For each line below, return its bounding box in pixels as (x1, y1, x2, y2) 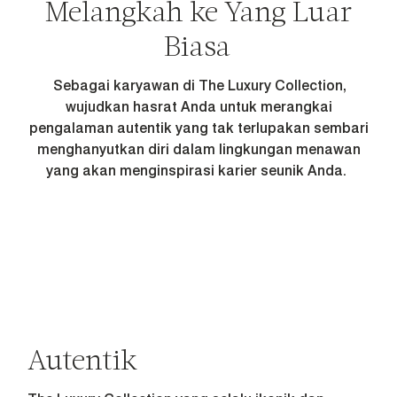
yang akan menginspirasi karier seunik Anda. (45, 161, 352, 179)
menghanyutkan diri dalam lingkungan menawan (36, 140, 361, 158)
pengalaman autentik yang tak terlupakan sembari (28, 119, 369, 136)
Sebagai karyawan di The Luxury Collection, (51, 76, 346, 94)
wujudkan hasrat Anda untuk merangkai (65, 97, 332, 115)
